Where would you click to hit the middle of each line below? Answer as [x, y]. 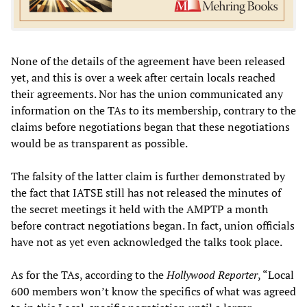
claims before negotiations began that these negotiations [150, 127]
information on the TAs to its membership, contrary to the [153, 111]
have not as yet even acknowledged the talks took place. [147, 242]
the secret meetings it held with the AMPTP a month [139, 209]
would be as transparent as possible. [99, 144]
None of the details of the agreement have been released [148, 61]
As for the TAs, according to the [89, 275]
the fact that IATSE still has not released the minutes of [146, 193]
